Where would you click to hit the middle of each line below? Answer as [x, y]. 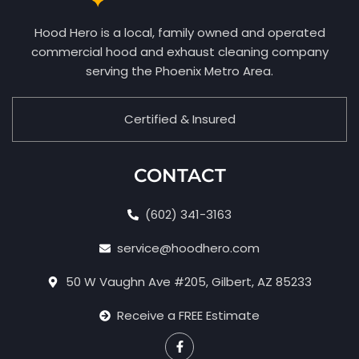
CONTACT [179, 175]
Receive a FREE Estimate [189, 315]
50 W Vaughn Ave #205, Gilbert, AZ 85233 [188, 281]
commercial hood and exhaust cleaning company [179, 51]
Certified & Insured [179, 119]
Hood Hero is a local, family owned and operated [179, 32]
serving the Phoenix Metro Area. [179, 71]
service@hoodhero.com [189, 248]
